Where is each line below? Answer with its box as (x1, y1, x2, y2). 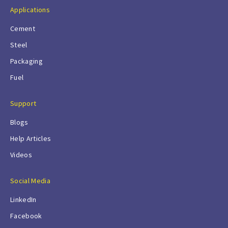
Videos (10, 150, 32, 159)
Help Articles (10, 133, 51, 143)
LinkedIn (10, 194, 37, 204)
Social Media (10, 176, 50, 185)
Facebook (10, 211, 42, 220)
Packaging (10, 56, 43, 66)
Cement (10, 23, 35, 33)
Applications (10, 5, 50, 14)
